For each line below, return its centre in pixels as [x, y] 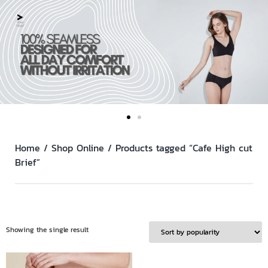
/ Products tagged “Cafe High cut [178, 148]
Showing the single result [47, 230]
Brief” [28, 162]
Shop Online [78, 148]
